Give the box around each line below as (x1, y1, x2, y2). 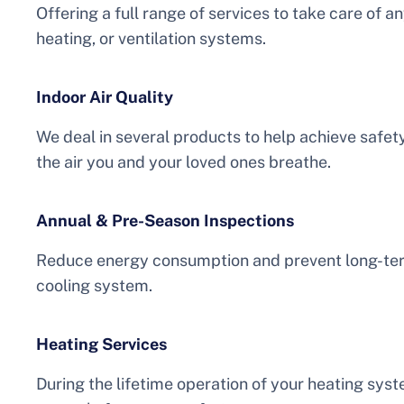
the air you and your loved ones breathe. (36, 152, 331, 172)
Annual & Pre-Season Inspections (36, 211, 294, 231)
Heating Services (36, 335, 167, 354)
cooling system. (36, 276, 152, 296)
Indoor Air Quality (36, 87, 173, 107)
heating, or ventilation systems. (36, 29, 266, 49)
